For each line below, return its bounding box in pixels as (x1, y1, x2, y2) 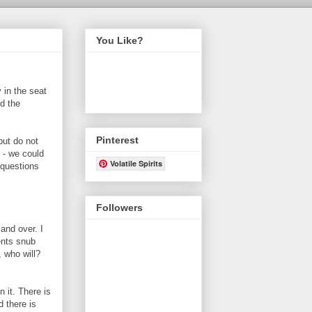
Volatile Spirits (110, 157, 162, 169)
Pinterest (96, 134, 139, 146)
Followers (96, 201, 143, 213)
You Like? (96, 35, 143, 47)
